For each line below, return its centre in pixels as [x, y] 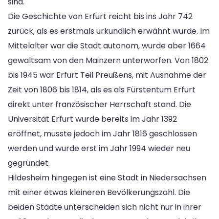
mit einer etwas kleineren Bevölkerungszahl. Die [99, 192]
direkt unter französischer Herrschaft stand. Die [99, 104]
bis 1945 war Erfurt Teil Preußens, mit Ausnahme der [107, 75]
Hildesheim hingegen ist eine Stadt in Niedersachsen [107, 177]
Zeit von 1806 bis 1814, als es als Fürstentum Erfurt [102, 89]
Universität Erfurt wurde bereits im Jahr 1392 [92, 119]
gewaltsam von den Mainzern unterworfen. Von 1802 [108, 60]
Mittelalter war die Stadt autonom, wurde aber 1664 [107, 45]
